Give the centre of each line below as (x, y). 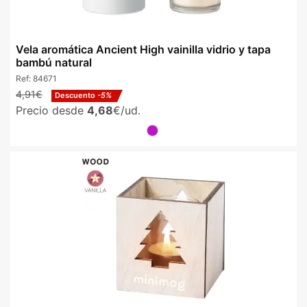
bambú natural (54, 62)
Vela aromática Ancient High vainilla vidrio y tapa (143, 49)
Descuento (76, 95)
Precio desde (51, 110)
